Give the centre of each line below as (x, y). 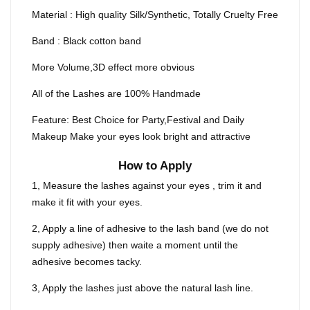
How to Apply (155, 166)
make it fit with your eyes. (87, 202)
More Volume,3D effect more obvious (113, 67)
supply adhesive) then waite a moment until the (135, 245)
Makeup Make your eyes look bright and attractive (141, 137)
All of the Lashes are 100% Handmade (116, 94)
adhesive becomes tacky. (87, 262)
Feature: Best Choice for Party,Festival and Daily (138, 120)
